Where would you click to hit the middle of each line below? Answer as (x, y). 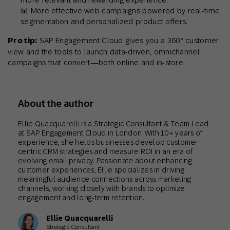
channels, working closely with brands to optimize (102, 189)
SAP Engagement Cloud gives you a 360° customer (128, 41)
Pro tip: (23, 41)
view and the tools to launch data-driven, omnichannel (104, 52)
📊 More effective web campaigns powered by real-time (120, 11)
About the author (56, 104)
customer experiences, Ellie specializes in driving (101, 170)
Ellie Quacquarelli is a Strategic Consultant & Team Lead (113, 124)
